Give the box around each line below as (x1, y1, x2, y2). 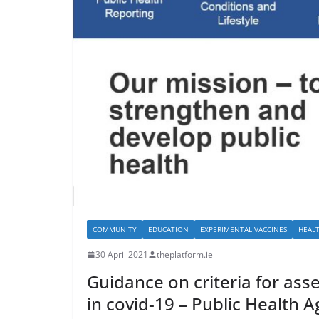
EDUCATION (148, 224, 189, 235)
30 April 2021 (95, 249, 148, 261)
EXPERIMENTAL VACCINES (200, 224, 287, 235)
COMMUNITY (93, 224, 137, 235)
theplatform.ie (157, 249, 213, 261)
